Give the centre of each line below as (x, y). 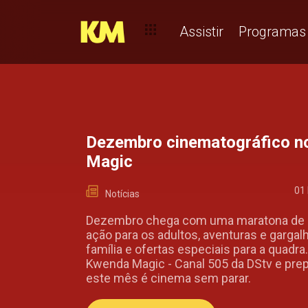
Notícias (122, 194)
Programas (272, 31)
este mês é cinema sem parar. (168, 278)
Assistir (201, 31)
